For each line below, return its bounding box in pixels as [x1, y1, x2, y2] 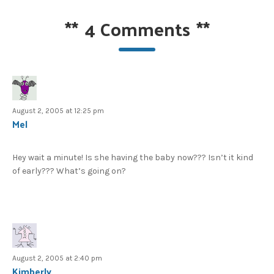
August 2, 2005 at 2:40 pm [12, 253, 102, 262]
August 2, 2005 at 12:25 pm [12, 106, 104, 115]
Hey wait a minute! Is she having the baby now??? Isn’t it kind [12, 152, 253, 163]
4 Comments [84, 11, 190, 45]
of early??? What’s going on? [12, 165, 126, 176]
